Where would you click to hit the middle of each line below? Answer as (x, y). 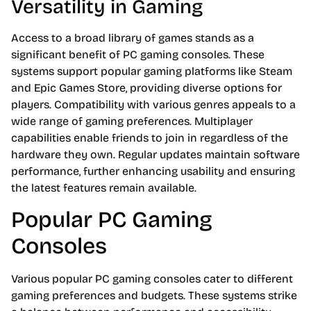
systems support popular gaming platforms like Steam (152, 72)
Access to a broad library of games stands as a (133, 38)
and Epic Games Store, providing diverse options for (146, 88)
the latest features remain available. (104, 188)
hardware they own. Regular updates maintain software (155, 155)
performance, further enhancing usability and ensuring (153, 171)
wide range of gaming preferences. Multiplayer (132, 121)
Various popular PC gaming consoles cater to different (152, 278)
